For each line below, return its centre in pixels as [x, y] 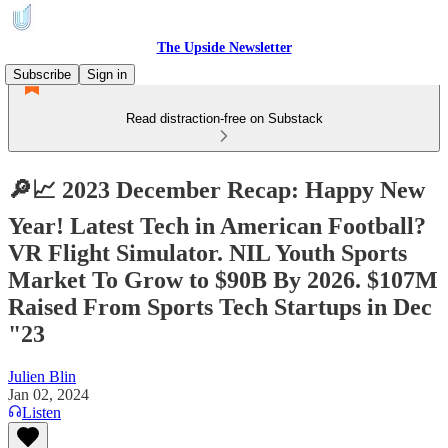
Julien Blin [42, 376]
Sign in [107, 74]
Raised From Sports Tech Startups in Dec [220, 306]
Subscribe [42, 74]
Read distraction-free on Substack [224, 118]
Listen [41, 412]
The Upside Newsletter [224, 47]
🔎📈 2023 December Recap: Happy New [216, 189]
